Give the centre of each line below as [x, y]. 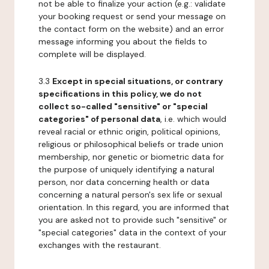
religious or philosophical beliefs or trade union [131, 144]
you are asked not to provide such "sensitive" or [133, 220]
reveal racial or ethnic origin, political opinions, [129, 131]
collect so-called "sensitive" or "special [123, 106]
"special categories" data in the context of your [132, 232]
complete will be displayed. [92, 54]
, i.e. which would [193, 119]
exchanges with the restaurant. [100, 245]
